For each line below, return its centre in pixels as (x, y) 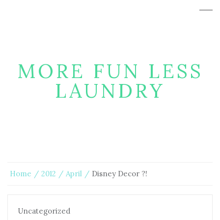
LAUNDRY (110, 91)
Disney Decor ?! (120, 174)
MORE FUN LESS (110, 71)
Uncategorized (44, 211)
